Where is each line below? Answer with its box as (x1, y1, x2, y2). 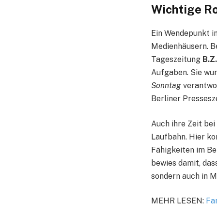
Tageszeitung (151, 54, 202, 64)
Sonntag (151, 80, 181, 90)
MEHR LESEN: (151, 196, 204, 206)
